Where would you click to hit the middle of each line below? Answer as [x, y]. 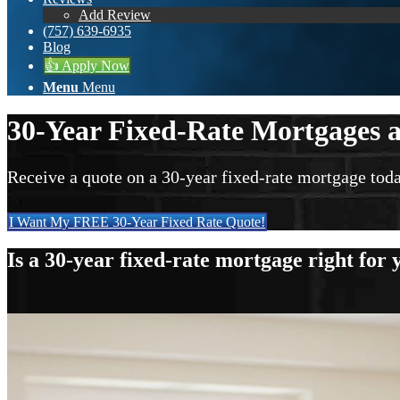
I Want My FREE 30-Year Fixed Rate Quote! [137, 221]
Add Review [115, 15]
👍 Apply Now [87, 66]
